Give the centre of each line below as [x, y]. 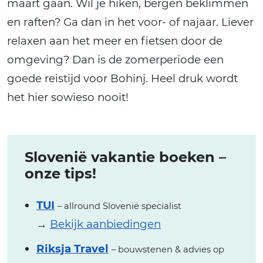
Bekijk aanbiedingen [105, 224]
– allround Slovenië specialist [119, 206]
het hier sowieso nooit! [68, 97]
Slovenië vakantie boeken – [125, 157]
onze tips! [60, 174]
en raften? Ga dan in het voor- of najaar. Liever [130, 22]
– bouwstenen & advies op [168, 250]
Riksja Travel [73, 249]
